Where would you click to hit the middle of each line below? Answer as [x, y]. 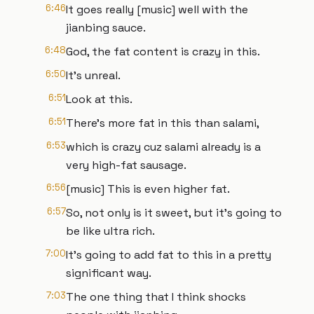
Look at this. [99, 99]
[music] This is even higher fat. [148, 189]
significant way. [109, 273]
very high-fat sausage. [126, 165]
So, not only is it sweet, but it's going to [174, 213]
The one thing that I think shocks [156, 297]
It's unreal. [93, 75]
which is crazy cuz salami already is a [163, 147]
